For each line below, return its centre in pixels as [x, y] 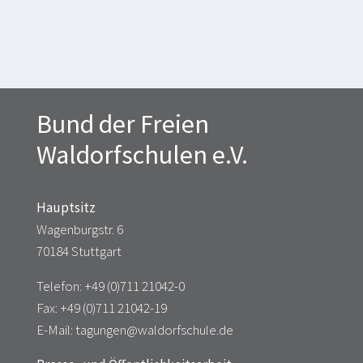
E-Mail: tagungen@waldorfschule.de [135, 329]
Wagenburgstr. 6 [80, 229]
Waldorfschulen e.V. [142, 154]
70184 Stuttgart [79, 251]
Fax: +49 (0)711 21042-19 [102, 307]
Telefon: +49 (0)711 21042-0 [111, 286]
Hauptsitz [66, 207]
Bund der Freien [123, 124]
